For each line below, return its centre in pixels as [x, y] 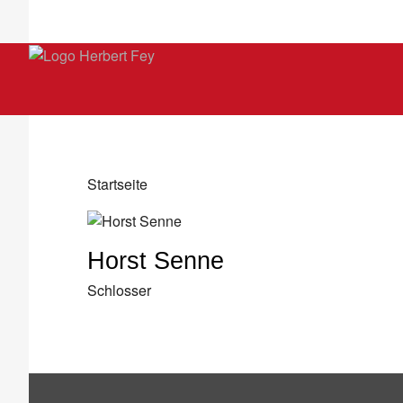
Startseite [117, 184]
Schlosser [119, 290]
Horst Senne [156, 260]
